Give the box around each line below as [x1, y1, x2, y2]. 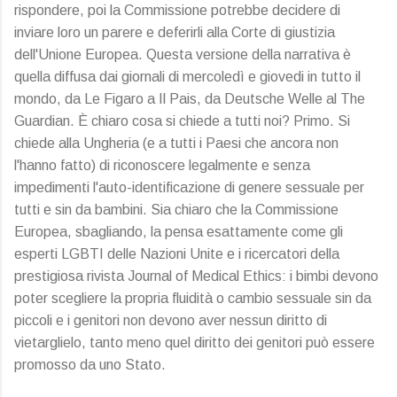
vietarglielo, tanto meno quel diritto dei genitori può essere [14, 334, 375, 350]
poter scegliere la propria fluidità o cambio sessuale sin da [14, 290, 371, 306]
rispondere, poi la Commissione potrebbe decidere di [14, 2, 340, 18]
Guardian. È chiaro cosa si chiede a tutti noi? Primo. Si [14, 113, 350, 128]
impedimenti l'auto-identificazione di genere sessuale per [14, 179, 364, 195]
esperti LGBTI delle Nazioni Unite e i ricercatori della [14, 245, 339, 261]
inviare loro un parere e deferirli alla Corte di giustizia [14, 24, 335, 40]
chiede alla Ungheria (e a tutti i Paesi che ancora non [14, 135, 339, 151]
